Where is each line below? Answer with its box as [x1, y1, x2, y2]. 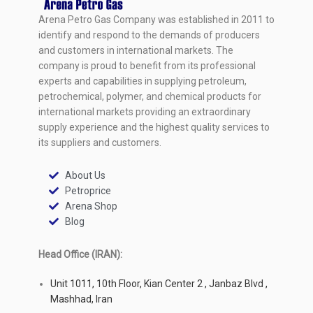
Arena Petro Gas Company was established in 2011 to [38, 13, 275, 25]
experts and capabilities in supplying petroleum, [38, 75, 247, 87]
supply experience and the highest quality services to [38, 121, 270, 133]
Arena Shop [64, 200, 117, 212]
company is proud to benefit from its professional [38, 59, 256, 71]
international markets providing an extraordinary [38, 105, 251, 117]
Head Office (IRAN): [38, 248, 122, 260]
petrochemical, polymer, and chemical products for [38, 90, 261, 102]
